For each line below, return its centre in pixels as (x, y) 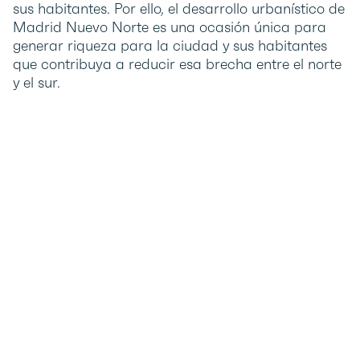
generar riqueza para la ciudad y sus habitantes (170, 46)
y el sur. (37, 83)
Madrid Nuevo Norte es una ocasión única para (170, 27)
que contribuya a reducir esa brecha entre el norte (177, 64)
